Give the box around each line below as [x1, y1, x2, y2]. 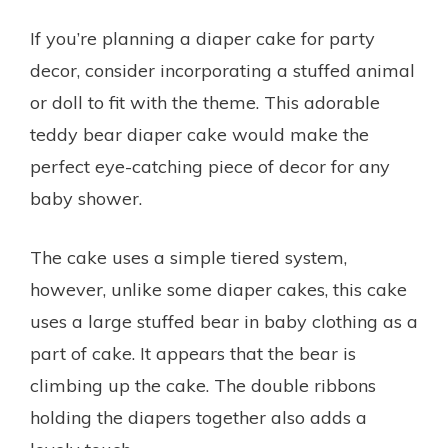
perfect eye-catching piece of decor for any [30, 154, 390, 178]
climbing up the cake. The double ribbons [30, 373, 376, 397]
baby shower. [30, 186, 142, 210]
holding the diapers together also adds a [30, 405, 367, 429]
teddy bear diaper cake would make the [30, 122, 369, 146]
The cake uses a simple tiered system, [30, 245, 347, 269]
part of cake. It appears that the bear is [30, 341, 356, 365]
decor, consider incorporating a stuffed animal [30, 58, 415, 82]
